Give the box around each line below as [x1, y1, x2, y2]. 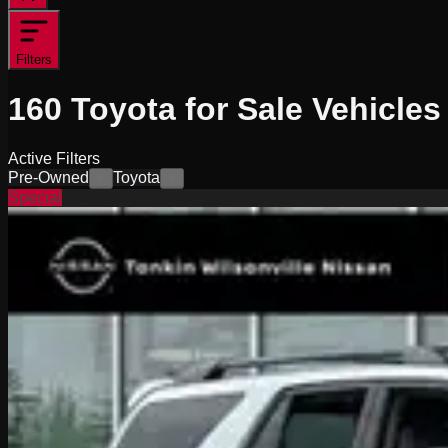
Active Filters [8, 149, 100, 167]
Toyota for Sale [71, 91, 303, 128]
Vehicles [312, 91, 441, 128]
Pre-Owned [8, 168, 89, 186]
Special [8, 188, 62, 206]
